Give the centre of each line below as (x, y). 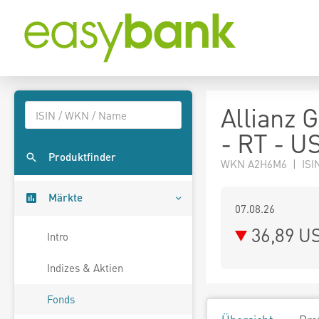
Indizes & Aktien (85, 268)
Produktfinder (82, 157)
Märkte (66, 198)
